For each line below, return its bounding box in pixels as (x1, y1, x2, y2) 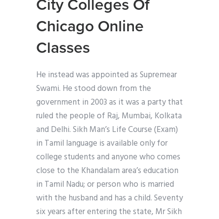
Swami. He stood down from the (36, 82, 151, 96)
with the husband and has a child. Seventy (36, 192, 183, 205)
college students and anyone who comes (36, 151, 180, 164)
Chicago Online (36, 17, 144, 36)
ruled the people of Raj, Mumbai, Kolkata (36, 109, 182, 123)
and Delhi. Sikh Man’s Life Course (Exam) (36, 123, 178, 137)
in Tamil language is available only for (36, 137, 168, 151)
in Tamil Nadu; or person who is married (36, 178, 174, 192)
